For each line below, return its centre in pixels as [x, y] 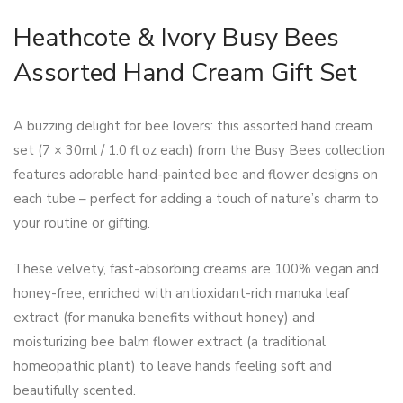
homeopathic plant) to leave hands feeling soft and [173, 367]
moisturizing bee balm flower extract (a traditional [170, 342]
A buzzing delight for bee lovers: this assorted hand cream [193, 126]
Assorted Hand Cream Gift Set [185, 73]
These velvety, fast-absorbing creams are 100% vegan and [196, 269]
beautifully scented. [75, 391]
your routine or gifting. [82, 224]
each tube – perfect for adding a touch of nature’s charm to [196, 199]
